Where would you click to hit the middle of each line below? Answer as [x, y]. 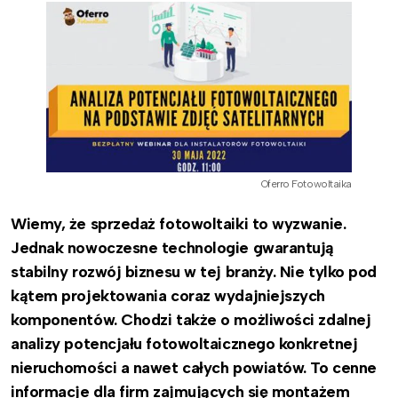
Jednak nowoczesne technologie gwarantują [172, 247]
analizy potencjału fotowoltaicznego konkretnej [184, 343]
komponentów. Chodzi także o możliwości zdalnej [191, 319]
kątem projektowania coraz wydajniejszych [168, 295]
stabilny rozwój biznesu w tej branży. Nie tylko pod [194, 271]
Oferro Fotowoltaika [306, 183]
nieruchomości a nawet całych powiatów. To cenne [194, 367]
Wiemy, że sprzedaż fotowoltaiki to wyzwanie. [179, 223]
